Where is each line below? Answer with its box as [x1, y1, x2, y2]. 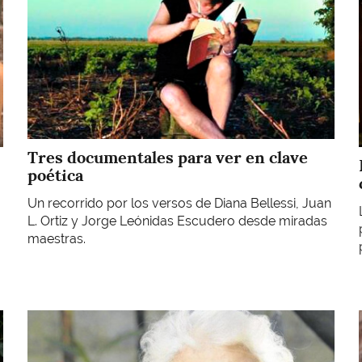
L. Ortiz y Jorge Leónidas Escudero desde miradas [27, 213, 327, 229]
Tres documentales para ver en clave [27, 147, 308, 169]
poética [27, 165, 83, 187]
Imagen [27, 310, 72, 326]
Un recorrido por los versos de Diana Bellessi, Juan [27, 195, 331, 211]
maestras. [27, 230, 89, 246]
